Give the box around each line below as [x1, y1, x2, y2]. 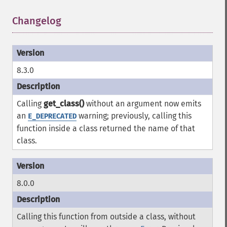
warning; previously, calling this [77, 111, 192, 121]
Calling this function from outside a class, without [17, 212, 196, 221]
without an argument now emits [84, 99, 201, 108]
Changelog [12, 15, 61, 27]
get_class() [44, 99, 84, 108]
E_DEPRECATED [28, 112, 77, 121]
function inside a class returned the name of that [17, 124, 195, 133]
